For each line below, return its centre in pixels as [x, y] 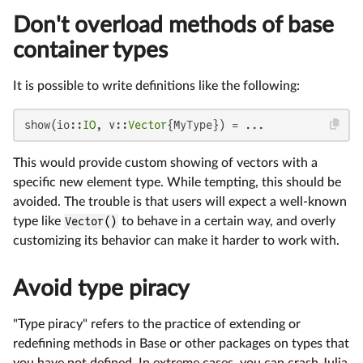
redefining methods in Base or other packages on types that [181, 344]
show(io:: [53, 125]
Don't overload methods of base [173, 26]
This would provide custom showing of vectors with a [165, 163]
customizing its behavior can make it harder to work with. [176, 241]
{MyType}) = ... [216, 125]
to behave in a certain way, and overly [226, 222]
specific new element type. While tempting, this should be [177, 183]
